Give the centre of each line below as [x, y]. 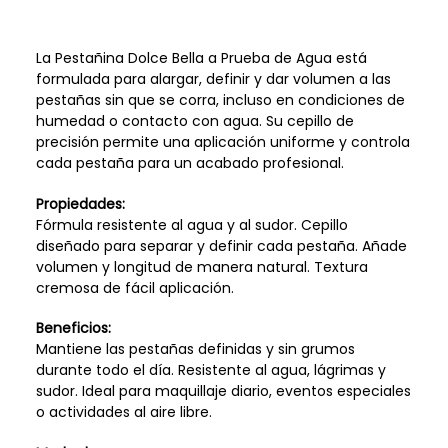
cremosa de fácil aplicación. [134, 287]
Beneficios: [73, 328]
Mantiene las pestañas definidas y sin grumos [195, 349]
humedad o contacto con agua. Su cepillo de [194, 120]
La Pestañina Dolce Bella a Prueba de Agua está [201, 57]
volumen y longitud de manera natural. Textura [201, 266]
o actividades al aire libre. [123, 412]
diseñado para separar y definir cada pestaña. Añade [221, 245]
